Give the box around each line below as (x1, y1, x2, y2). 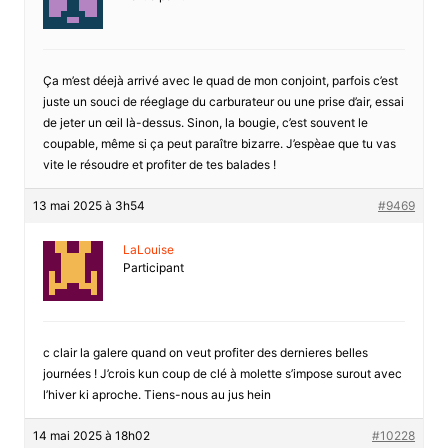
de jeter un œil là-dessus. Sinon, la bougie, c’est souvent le (42, 114, 368, 130)
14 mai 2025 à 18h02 (32, 427, 150, 443)
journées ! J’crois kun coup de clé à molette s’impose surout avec (42, 365, 402, 381)
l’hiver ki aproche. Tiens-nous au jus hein (42, 386, 271, 402)
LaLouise (122, 241, 174, 257)
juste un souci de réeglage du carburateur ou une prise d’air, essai (42, 93, 404, 109)
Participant (122, 259, 184, 275)
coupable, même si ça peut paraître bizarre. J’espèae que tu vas (42, 135, 396, 151)
